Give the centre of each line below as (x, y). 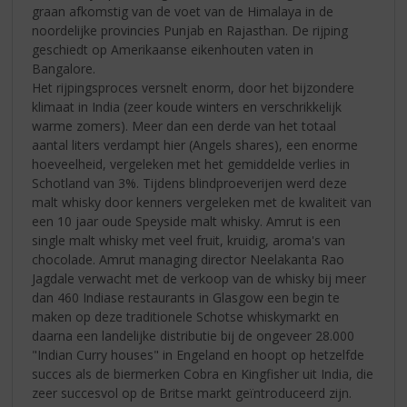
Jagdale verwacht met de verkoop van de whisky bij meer (199, 278)
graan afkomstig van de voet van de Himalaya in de (183, 11)
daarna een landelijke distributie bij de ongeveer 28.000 (194, 335)
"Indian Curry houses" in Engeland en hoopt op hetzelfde (199, 354)
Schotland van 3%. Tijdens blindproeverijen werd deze (190, 183)
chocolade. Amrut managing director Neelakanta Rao (189, 259)
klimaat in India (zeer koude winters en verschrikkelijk (187, 106)
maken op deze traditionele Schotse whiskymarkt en (186, 316)
